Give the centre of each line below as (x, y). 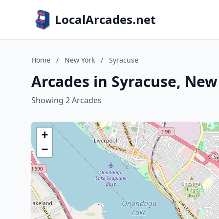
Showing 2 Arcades (66, 100)
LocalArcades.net (105, 19)
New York (80, 60)
